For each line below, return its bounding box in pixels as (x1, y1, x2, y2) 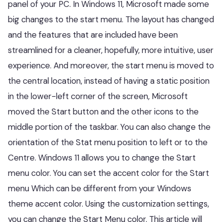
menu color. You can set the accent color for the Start (8, 167, 209, 178)
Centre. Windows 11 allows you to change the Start (8, 152, 196, 163)
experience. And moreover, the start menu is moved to (8, 59, 214, 71)
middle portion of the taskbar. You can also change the (8, 121, 211, 132)
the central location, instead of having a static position (8, 75, 210, 86)
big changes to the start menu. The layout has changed (8, 13, 214, 25)
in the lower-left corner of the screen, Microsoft (8, 90, 188, 102)
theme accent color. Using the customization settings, (8, 198, 209, 209)
